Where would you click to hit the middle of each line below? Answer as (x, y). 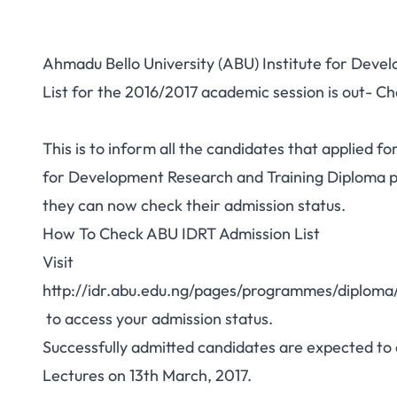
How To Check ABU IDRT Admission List (181, 234)
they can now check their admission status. (194, 205)
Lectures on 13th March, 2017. (147, 375)
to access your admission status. (158, 319)
